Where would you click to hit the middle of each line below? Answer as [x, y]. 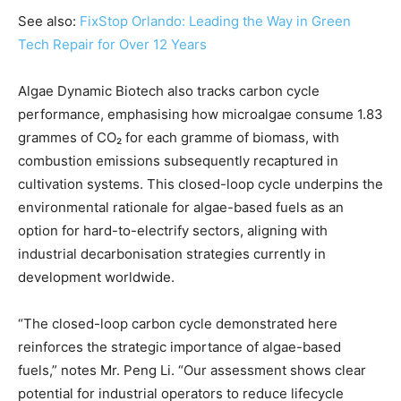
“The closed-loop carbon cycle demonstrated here [178, 323]
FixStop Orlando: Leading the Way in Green [215, 21]
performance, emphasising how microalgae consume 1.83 [200, 114]
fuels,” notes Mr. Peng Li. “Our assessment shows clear [192, 370]
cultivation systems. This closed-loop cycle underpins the [200, 183]
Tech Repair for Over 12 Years [112, 44]
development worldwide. [96, 277]
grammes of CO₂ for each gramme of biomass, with [179, 137]
